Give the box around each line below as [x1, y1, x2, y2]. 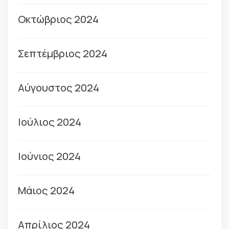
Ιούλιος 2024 [18, 115, 81, 129]
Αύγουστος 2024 [18, 81, 99, 95]
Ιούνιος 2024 [18, 149, 81, 163]
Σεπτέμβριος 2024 [18, 47, 107, 60]
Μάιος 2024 [18, 184, 75, 197]
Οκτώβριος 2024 [18, 12, 99, 26]
